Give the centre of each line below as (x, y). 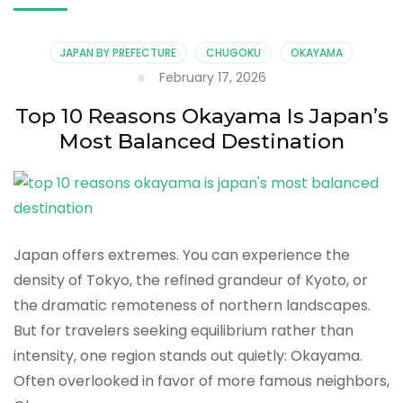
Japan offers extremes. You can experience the (182, 255)
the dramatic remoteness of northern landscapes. (192, 305)
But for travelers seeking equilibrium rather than (184, 331)
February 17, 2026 (212, 77)
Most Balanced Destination (201, 141)
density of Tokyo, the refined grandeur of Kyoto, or (191, 280)
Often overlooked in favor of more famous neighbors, (201, 381)
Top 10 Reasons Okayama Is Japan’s (201, 116)
